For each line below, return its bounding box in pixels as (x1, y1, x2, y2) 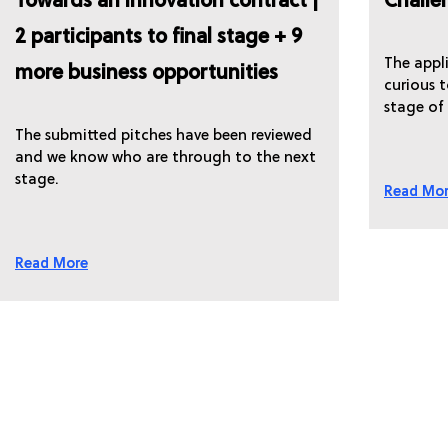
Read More (15, 256, 88, 271)
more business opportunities (15, 63, 278, 84)
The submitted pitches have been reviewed (15, 128, 312, 144)
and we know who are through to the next (15, 150, 316, 166)
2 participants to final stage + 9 (15, 27, 302, 48)
